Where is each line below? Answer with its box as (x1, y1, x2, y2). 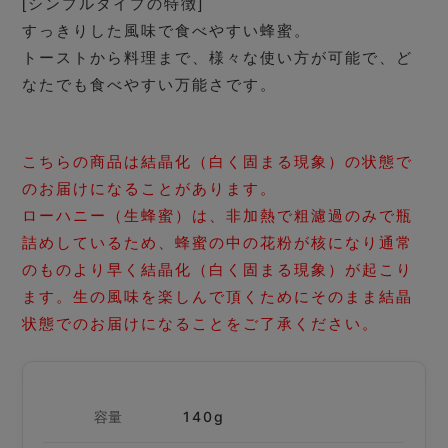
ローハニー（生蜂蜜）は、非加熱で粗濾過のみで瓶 (22, 206, 414, 224)
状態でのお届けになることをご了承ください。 (22, 314, 380, 332)
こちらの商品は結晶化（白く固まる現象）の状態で (22, 152, 414, 170)
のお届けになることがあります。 (22, 179, 278, 197)
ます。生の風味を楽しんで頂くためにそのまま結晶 (22, 287, 414, 305)
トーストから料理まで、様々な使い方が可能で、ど (22, 49, 414, 67)
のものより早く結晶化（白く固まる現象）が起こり (22, 260, 414, 278)
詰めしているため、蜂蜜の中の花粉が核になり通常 (22, 233, 414, 251)
